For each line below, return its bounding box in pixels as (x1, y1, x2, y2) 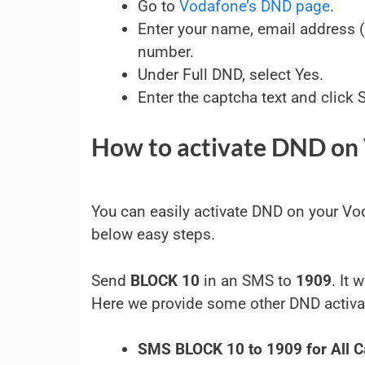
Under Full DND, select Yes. (138, 64, 323, 84)
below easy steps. (91, 225, 215, 244)
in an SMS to (200, 270, 296, 290)
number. (138, 42, 194, 61)
